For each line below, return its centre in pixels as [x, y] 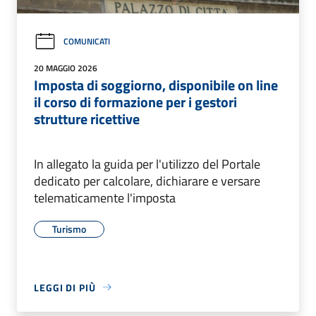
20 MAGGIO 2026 [66, 68]
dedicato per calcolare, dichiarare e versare [147, 181]
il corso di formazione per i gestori [135, 102]
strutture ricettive [87, 119]
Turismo [69, 229]
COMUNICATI [87, 42]
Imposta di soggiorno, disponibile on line [156, 85]
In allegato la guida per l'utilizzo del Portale [147, 164]
